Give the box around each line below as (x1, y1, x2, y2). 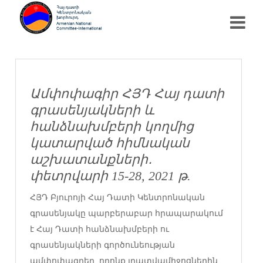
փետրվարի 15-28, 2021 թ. (30, 168, 191, 183)
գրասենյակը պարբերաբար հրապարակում (30, 208, 224, 218)
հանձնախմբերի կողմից (30, 119, 194, 134)
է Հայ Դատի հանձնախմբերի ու (30, 224, 170, 234)
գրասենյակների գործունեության (30, 240, 176, 249)
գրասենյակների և (30, 103, 155, 117)
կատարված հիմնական (30, 136, 190, 150)
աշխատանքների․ (30, 152, 153, 167)
